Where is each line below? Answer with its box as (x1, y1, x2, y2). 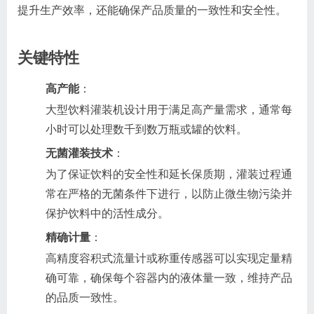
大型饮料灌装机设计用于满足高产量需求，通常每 (46, 103, 292, 116)
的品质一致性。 (46, 291, 124, 303)
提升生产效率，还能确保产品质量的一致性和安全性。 (18, 4, 287, 16)
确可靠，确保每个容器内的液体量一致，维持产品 (46, 271, 292, 284)
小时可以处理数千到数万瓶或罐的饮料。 (46, 123, 247, 135)
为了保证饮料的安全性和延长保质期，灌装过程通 (46, 168, 292, 180)
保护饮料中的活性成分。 (46, 207, 169, 219)
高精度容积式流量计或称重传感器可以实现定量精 (46, 252, 292, 264)
